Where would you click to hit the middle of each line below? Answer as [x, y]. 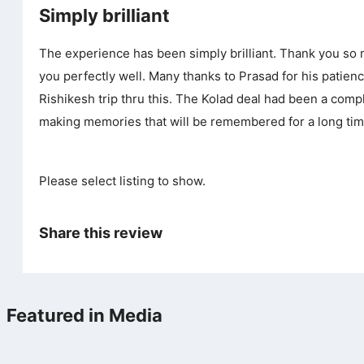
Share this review [101, 232]
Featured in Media [84, 315]
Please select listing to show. [122, 180]
